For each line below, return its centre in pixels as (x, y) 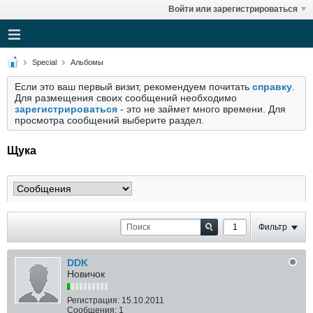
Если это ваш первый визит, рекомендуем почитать (133, 87)
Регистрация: (93, 300)
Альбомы (87, 62)
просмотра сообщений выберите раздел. (109, 120)
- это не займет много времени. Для (202, 109)
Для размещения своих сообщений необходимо (126, 98)
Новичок (86, 274)
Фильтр (273, 227)
